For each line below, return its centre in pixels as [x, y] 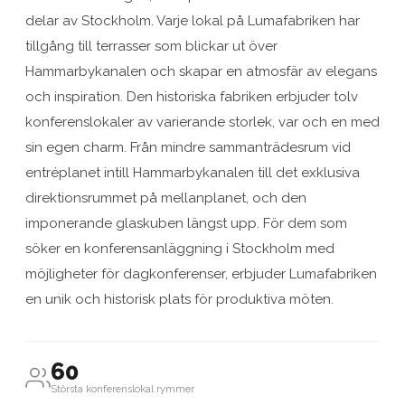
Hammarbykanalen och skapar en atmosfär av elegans [201, 72]
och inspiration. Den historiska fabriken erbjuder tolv [192, 97]
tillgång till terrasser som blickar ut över [151, 47]
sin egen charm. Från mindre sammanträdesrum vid [188, 148]
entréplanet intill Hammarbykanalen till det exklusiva [193, 173]
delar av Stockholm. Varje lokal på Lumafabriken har [193, 21]
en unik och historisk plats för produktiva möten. [179, 300]
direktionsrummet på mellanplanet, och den [166, 198]
